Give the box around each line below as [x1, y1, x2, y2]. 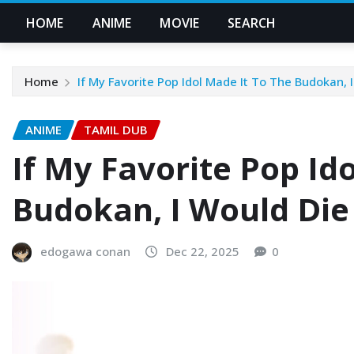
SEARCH [228, 14, 277, 32]
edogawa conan [40, 243, 130, 259]
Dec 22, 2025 [166, 243, 239, 259]
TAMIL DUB [84, 122, 148, 137]
